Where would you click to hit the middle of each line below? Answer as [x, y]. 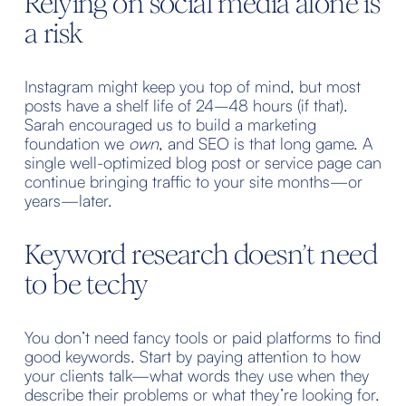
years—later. [68, 200]
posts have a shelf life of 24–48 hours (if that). [186, 105]
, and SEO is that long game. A [265, 143]
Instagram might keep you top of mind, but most [192, 86]
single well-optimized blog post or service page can [203, 162]
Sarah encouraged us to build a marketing [170, 124]
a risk [53, 33]
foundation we [76, 143]
